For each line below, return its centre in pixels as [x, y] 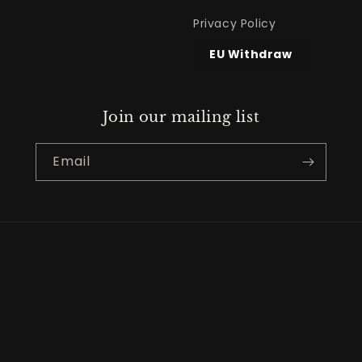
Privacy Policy [235, 24]
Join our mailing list [181, 118]
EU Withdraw [251, 55]
